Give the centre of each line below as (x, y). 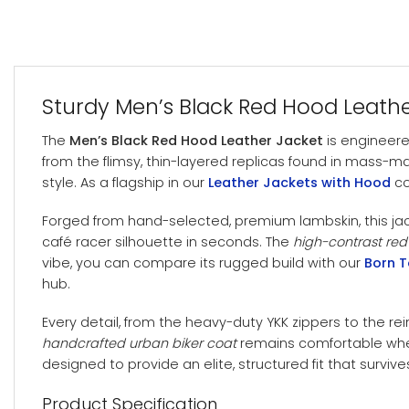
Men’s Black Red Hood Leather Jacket (196, 141)
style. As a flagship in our (125, 183)
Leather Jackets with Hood (299, 183)
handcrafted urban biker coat (139, 343)
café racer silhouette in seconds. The (168, 241)
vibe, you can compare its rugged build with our (203, 262)
